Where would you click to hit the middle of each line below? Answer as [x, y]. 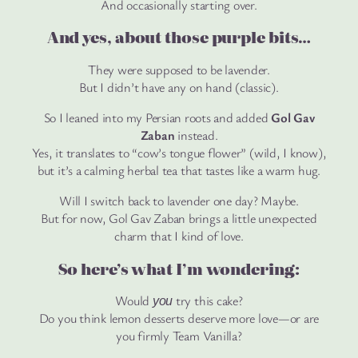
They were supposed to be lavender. [179, 69]
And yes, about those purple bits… [179, 37]
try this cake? [208, 301]
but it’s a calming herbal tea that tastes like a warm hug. [179, 171]
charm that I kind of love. [179, 236]
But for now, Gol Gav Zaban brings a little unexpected [179, 219]
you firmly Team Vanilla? [179, 336]
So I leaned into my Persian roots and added [157, 118]
